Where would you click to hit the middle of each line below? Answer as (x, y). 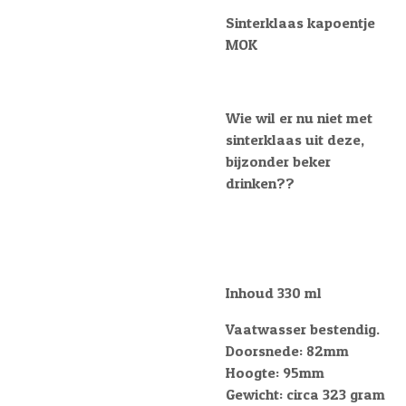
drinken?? (260, 183)
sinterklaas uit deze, (295, 139)
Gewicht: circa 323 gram (305, 394)
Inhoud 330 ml (274, 292)
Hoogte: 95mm (275, 372)
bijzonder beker (278, 161)
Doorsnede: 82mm (287, 350)
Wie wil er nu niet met (299, 117)
